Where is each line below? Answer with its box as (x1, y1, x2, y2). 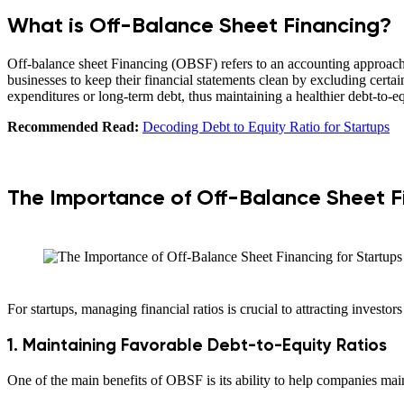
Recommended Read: (7, 118, 139, 134)
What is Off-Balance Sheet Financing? (7, 11, 391, 38)
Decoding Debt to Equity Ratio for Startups (142, 118, 390, 134)
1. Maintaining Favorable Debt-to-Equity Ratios (7, 335, 387, 356)
